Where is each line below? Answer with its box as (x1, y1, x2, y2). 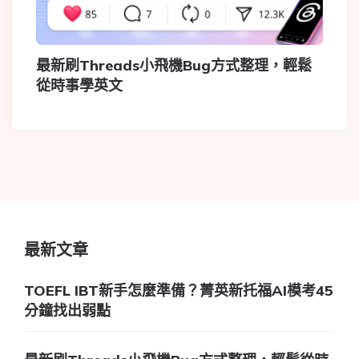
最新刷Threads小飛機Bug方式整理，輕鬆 (36, 55, 312, 75)
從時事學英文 (36, 75, 123, 95)
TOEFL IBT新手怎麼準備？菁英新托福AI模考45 (24, 280, 333, 300)
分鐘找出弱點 (24, 301, 111, 320)
